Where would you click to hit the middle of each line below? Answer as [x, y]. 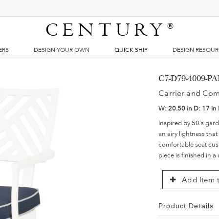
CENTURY [107, 30]
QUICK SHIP [131, 50]
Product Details [186, 206]
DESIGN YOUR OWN [61, 50]
